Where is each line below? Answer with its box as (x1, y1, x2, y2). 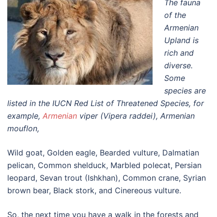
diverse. (164, 61, 193, 70)
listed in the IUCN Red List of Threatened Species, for (7, 98, 204, 108)
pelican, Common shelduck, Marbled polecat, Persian (7, 160, 201, 170)
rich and (164, 48, 194, 58)
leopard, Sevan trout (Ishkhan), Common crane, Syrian (7, 173, 206, 183)
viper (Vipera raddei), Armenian (79, 111, 195, 121)
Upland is (164, 35, 199, 45)
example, (7, 111, 43, 121)
